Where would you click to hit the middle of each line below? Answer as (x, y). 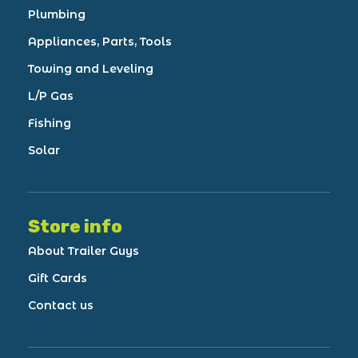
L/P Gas (51, 96)
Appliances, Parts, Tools (100, 42)
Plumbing (57, 14)
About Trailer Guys (84, 251)
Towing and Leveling (91, 69)
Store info (75, 227)
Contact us (61, 305)
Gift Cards (58, 278)
